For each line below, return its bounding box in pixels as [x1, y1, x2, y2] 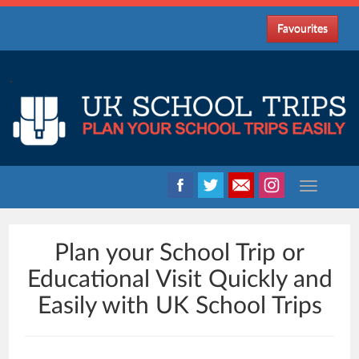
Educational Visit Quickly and [26, 268, 333, 292]
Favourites [276, 23, 328, 34]
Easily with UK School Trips [37, 294, 322, 318]
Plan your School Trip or [54, 241, 305, 265]
